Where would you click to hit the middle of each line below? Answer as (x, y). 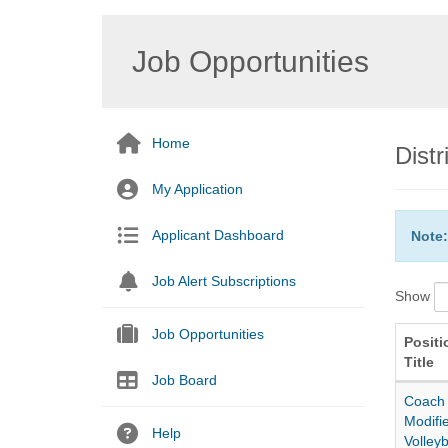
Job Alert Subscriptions (224, 281)
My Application (197, 189)
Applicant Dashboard (218, 235)
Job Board (184, 380)
